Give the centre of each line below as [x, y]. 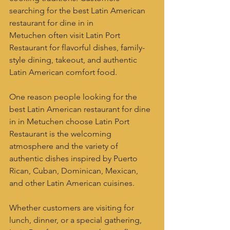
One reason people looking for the [74, 97]
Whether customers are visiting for [73, 208]
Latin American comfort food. [63, 72]
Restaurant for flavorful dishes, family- [77, 47]
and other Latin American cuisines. [72, 183]
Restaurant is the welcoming [61, 134]
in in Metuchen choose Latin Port [70, 121]
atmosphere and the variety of [65, 146]
